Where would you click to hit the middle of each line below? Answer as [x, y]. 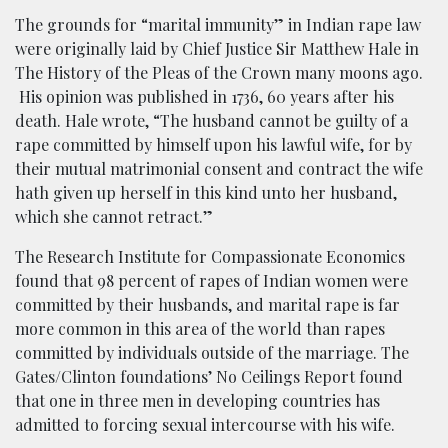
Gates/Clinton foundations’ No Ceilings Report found [209, 377]
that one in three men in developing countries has [197, 401]
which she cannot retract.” [114, 217]
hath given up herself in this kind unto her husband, [206, 193]
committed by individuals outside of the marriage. [198, 353]
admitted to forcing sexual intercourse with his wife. [205, 425]
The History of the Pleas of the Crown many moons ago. [219, 73]
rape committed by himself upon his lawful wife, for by [213, 145]
